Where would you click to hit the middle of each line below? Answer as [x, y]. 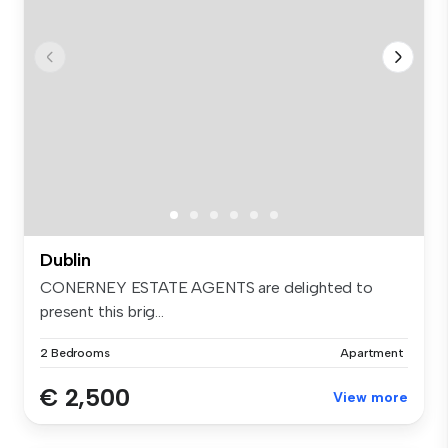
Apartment [372, 352]
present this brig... [102, 311]
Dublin [65, 259]
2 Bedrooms [75, 352]
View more [370, 397]
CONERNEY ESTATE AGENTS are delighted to [206, 287]
